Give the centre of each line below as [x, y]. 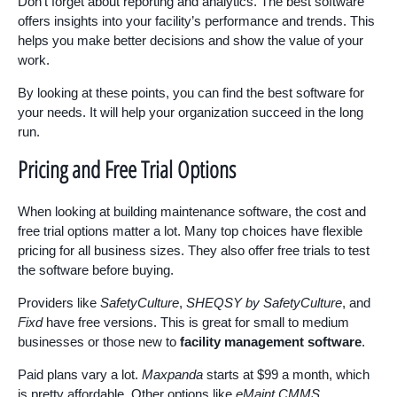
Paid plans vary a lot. [80, 375]
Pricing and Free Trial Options [127, 170]
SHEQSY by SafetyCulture [264, 303]
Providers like [59, 303]
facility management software [271, 342]
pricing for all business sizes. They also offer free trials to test [194, 251]
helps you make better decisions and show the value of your [191, 41]
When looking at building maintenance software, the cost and [192, 212]
